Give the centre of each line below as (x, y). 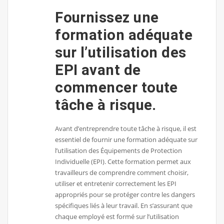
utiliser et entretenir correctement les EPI (116, 184)
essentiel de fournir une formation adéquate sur (126, 140)
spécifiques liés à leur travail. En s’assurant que (124, 206)
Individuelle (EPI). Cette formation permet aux (123, 162)
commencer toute (116, 87)
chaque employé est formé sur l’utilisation (117, 217)
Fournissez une (107, 17)
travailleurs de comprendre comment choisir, (122, 173)
